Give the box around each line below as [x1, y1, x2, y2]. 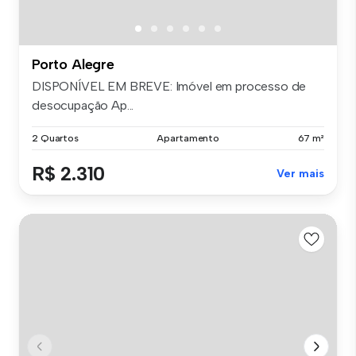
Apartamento [157, 133, 220, 145]
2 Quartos [32, 133, 79, 145]
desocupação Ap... [32, 98, 134, 114]
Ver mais [277, 167, 324, 181]
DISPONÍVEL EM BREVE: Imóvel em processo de [32, 79, 307, 95]
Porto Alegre [32, 56, 114, 74]
